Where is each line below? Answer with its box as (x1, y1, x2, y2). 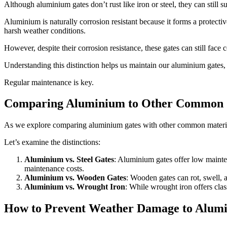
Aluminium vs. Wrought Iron (24, 182, 125, 192)
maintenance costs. (24, 164, 84, 173)
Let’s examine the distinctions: (4, 138, 100, 147)
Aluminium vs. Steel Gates (24, 155, 114, 164)
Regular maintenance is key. (4, 78, 94, 87)
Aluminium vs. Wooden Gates (24, 173, 126, 182)
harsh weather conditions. (4, 26, 86, 35)
